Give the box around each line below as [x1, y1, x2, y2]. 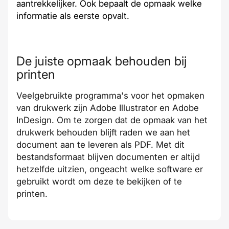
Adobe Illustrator [90, 103, 159, 113]
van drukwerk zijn [16, 103, 90, 113]
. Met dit [151, 140, 185, 150]
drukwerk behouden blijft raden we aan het [16, 127, 190, 138]
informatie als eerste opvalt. [16, 11, 129, 21]
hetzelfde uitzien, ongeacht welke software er [16, 164, 203, 174]
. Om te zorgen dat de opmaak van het [52, 115, 208, 125]
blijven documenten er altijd [85, 152, 200, 162]
